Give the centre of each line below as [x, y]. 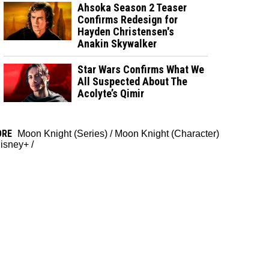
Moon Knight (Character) [167, 133]
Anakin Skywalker [117, 43]
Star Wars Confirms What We [141, 69]
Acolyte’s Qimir [111, 93]
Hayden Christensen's [126, 31]
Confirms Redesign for [128, 19]
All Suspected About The [133, 81]
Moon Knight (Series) [62, 133]
